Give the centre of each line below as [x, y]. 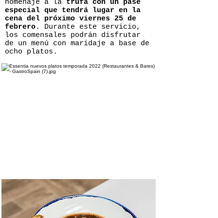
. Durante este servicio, [88, 27]
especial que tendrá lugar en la [73, 10]
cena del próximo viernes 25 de [71, 19]
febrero [20, 27]
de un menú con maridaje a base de [77, 44]
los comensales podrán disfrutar [73, 35]
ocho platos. [31, 52]
